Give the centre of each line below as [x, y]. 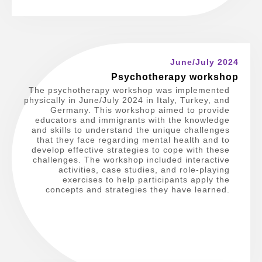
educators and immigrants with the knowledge [133, 120]
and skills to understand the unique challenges [131, 130]
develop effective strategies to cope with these [131, 149]
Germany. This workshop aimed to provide [140, 110]
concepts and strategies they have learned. [138, 189]
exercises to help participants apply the [146, 179]
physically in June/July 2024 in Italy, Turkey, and [127, 100]
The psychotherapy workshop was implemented [130, 90]
